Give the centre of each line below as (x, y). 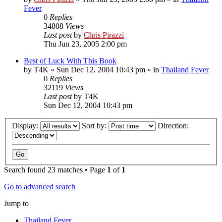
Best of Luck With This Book (70, 60)
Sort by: (95, 126)
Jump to (16, 204)
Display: (26, 126)
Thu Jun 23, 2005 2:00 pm (85, 44)
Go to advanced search (40, 187)
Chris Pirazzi (104, 35)
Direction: (174, 126)
